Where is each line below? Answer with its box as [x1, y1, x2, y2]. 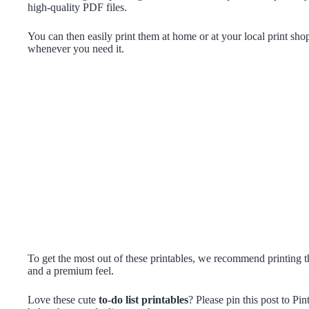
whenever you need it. [28, 43, 124, 55]
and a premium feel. [28, 265, 114, 277]
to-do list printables [99, 294, 188, 306]
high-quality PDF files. [28, 1, 127, 14]
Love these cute [28, 294, 99, 306]
